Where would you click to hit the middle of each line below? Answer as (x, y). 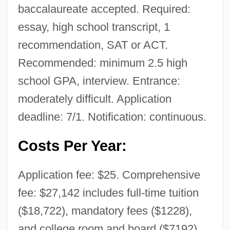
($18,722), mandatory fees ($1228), (105, 210)
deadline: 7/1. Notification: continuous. (112, 117)
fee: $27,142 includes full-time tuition (108, 193)
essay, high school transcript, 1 (94, 27)
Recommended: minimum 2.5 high (102, 63)
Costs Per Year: (72, 146)
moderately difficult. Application (94, 99)
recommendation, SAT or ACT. (93, 45)
